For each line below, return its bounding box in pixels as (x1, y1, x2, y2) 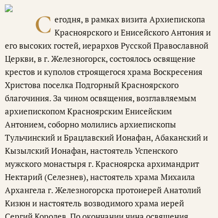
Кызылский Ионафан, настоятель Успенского (5, 145, 178, 156)
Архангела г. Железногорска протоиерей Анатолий (5, 184, 201, 196)
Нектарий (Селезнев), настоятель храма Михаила (5, 171, 195, 182)
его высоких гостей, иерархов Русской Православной (5, 39, 208, 51)
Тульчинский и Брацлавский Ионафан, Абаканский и (5, 131, 208, 143)
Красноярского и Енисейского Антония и (54, 26, 211, 38)
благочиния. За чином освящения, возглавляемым (5, 92, 196, 104)
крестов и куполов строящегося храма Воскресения (5, 66, 202, 77)
